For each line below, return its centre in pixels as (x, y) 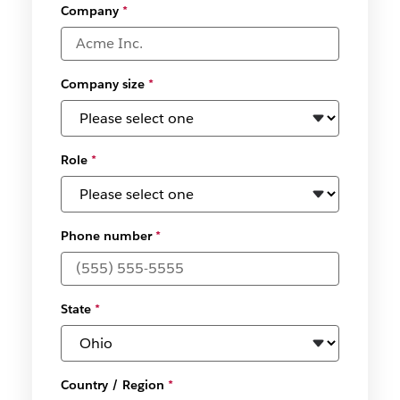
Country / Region (112, 385)
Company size (102, 84)
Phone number (106, 236)
